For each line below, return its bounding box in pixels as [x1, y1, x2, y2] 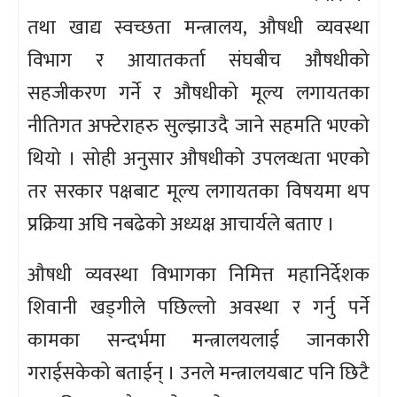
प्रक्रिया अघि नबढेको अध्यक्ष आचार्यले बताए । [27, 208, 335, 242]
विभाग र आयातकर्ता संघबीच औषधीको [27, 44, 370, 78]
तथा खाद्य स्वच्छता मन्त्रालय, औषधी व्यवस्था [27, 12, 370, 45]
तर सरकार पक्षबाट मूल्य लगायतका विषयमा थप [27, 175, 370, 209]
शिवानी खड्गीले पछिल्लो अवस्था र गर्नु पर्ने [27, 292, 370, 325]
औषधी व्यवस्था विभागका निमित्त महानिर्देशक [27, 259, 370, 292]
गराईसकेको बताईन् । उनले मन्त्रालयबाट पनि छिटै [27, 357, 370, 391]
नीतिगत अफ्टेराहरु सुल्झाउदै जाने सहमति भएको [27, 110, 370, 144]
